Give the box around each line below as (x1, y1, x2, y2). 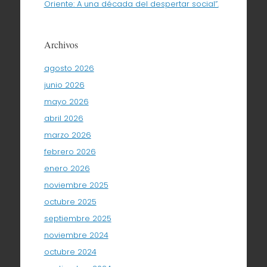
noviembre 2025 (44, 179, 108, 191)
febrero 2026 (44, 145, 96, 157)
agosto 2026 (44, 62, 94, 74)
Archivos (44, 38, 78, 51)
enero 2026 (44, 162, 90, 174)
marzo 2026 (44, 129, 91, 141)
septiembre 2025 (44, 212, 111, 224)
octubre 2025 (44, 195, 97, 207)
